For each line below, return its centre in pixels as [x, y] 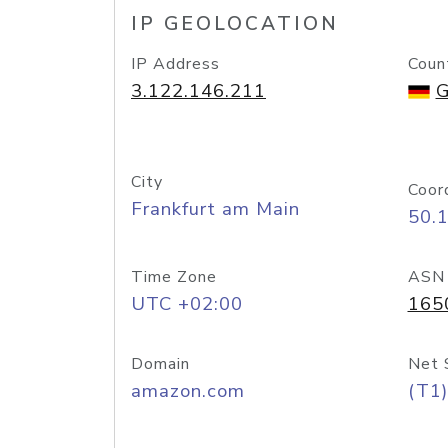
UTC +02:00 [187, 304]
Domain [160, 364]
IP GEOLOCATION [235, 24]
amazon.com [188, 391]
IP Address [175, 64]
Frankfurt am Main [215, 209]
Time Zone [174, 277]
